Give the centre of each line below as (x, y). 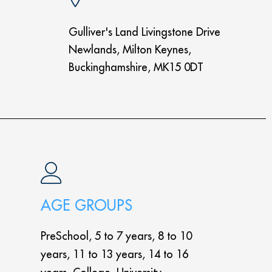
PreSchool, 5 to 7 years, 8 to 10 (117, 236)
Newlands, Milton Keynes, (130, 49)
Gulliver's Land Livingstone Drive (145, 32)
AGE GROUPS (87, 205)
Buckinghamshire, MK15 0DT (136, 67)
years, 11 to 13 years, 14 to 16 (115, 254)
